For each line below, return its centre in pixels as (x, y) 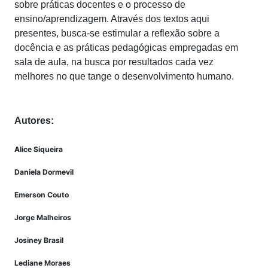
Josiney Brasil (39, 240)
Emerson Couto (42, 194)
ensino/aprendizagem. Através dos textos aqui (112, 19)
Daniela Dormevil (44, 172)
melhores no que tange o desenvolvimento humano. (124, 76)
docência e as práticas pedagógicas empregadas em (126, 47)
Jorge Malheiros (43, 217)
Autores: (34, 120)
